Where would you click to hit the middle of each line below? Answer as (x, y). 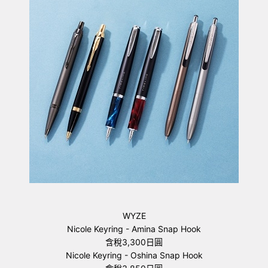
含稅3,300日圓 (134, 242)
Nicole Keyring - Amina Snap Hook (134, 229)
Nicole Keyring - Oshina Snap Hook (134, 255)
